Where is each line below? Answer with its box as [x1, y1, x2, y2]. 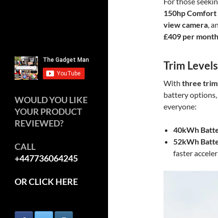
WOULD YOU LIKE [15, 94, 88, 105]
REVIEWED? [15, 117, 64, 128]
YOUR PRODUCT [15, 106, 82, 117]
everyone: [163, 101, 197, 111]
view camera [163, 19, 208, 29]
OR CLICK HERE [15, 176, 78, 187]
